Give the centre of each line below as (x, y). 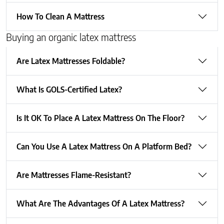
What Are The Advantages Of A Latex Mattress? (100, 203)
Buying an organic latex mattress (71, 36)
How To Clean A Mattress (60, 16)
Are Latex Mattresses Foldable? (71, 61)
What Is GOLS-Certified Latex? (69, 89)
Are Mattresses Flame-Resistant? (101, 175)
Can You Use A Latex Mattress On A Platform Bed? (104, 146)
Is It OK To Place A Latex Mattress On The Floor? (100, 118)
